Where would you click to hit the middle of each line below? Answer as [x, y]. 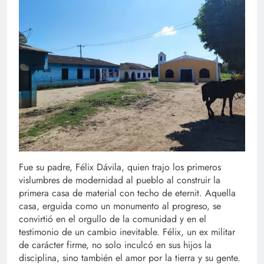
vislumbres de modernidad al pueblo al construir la [120, 180]
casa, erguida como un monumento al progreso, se [120, 206]
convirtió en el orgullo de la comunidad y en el [113, 219]
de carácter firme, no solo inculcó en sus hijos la [115, 245]
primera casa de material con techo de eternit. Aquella [127, 193]
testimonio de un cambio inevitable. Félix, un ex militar [127, 232]
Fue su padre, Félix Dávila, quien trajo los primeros [120, 167]
